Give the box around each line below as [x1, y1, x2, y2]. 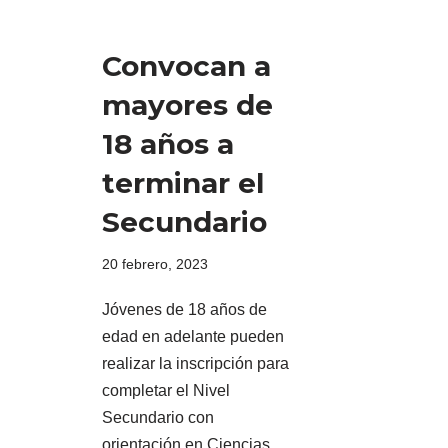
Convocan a [102, 49, 271, 84]
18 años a [102, 127, 234, 162]
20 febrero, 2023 [102, 256, 208, 273]
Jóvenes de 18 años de [102, 301, 267, 319]
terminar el [102, 166, 264, 201]
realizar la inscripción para [102, 355, 289, 373]
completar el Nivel [102, 382, 230, 400]
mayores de [102, 88, 273, 123]
